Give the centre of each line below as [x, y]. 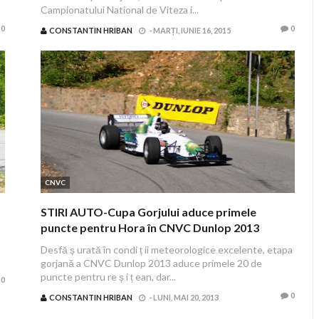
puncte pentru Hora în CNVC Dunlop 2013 [150, 228]
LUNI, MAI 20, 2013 [185, 297]
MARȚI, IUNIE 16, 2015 [192, 30]
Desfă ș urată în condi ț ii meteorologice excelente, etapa [166, 250]
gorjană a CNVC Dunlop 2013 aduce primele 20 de [151, 263]
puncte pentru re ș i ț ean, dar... [108, 277]
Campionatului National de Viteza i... [119, 10]
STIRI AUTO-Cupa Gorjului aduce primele [148, 212]
